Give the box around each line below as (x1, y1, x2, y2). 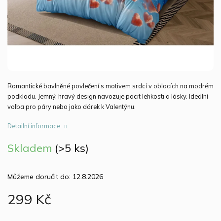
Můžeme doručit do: (7, 172, 71, 181)
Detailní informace (7, 122, 60, 130)
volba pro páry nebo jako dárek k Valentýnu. (7, 103, 136, 110)
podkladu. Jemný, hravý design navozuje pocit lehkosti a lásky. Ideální (7, 92, 208, 100)
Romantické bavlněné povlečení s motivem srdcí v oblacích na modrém (7, 82, 214, 90)
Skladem (7, 141, 55, 155)
